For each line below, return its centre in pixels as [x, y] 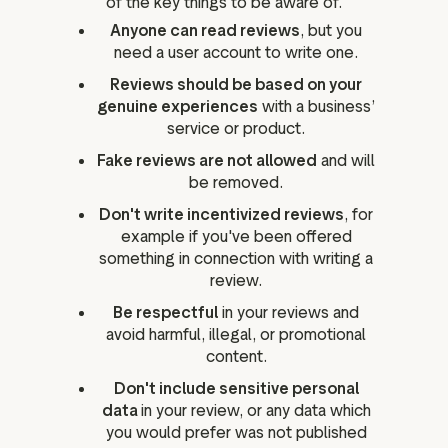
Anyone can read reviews [205, 31]
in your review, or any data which [255, 411]
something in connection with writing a [236, 259]
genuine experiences [177, 107]
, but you [331, 31]
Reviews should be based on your [236, 85]
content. [236, 357]
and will [346, 161]
